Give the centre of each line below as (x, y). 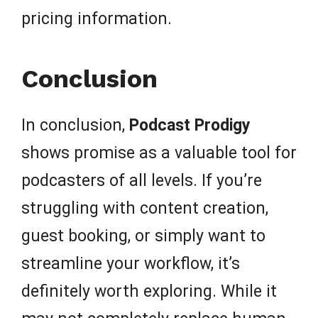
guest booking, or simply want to (143, 236)
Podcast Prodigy (190, 125)
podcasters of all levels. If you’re (142, 180)
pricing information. (97, 18)
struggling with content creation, (145, 208)
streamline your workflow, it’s (131, 263)
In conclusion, (75, 125)
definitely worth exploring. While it (149, 291)
